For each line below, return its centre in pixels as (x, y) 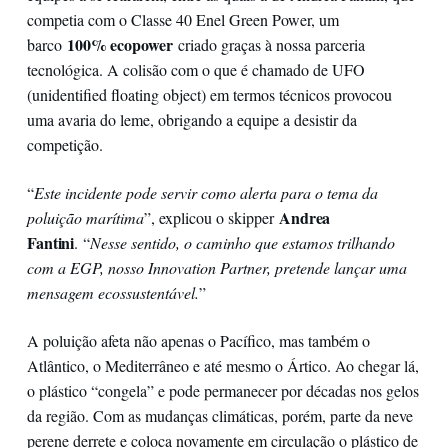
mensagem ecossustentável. (112, 292)
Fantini (50, 242)
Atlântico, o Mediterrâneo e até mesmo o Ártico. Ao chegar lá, (222, 366)
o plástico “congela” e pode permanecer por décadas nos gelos (222, 391)
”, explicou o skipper (211, 217)
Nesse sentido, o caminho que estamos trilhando (243, 242)
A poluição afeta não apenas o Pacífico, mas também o (198, 341)
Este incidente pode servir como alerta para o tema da (205, 192)
